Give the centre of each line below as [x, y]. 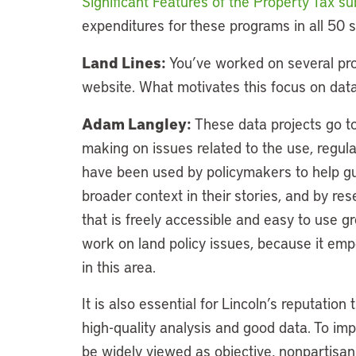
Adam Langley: [137, 123]
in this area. [119, 267]
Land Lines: [124, 62]
